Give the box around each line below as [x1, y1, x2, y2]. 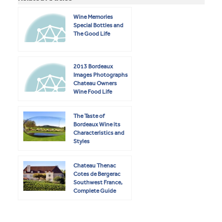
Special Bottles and [73, 22, 123, 29]
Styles [73, 138, 90, 145]
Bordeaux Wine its [73, 121, 120, 128]
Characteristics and [73, 129, 124, 137]
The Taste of [73, 112, 105, 120]
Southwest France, [73, 179, 122, 186]
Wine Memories [73, 13, 113, 21]
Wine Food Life [73, 88, 112, 96]
